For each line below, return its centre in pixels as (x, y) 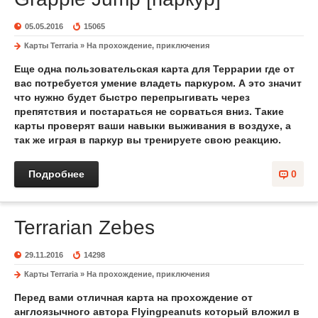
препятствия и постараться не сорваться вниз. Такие (149, 111)
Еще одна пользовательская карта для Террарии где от (154, 69)
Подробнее (56, 174)
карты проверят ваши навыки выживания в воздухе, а (153, 126)
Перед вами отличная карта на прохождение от (133, 297)
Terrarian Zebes (84, 227)
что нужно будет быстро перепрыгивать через (132, 97)
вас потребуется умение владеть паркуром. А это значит (158, 83)
